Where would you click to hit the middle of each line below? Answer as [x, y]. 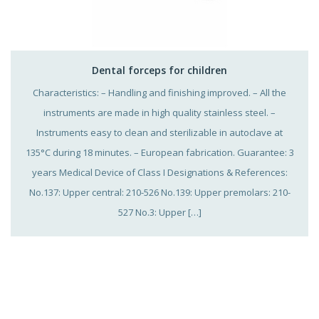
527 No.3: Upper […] [159, 212]
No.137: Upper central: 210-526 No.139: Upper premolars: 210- [159, 192]
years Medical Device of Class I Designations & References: [159, 172]
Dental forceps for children [159, 70]
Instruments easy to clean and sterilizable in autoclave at [159, 132]
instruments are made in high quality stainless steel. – [159, 112]
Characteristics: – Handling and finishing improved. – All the [159, 92]
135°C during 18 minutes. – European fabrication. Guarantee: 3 [159, 152]
